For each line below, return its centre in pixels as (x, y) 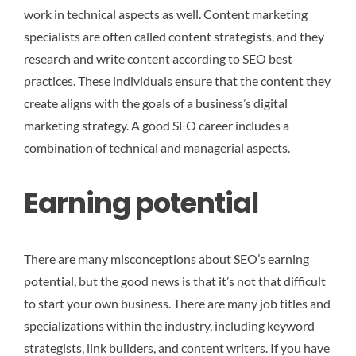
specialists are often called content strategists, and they (174, 36)
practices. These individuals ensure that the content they (177, 80)
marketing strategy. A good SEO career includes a (157, 125)
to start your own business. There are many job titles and (177, 304)
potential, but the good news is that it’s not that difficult (175, 281)
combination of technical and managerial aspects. (157, 147)
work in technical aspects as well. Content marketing (166, 14)
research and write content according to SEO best (158, 58)
